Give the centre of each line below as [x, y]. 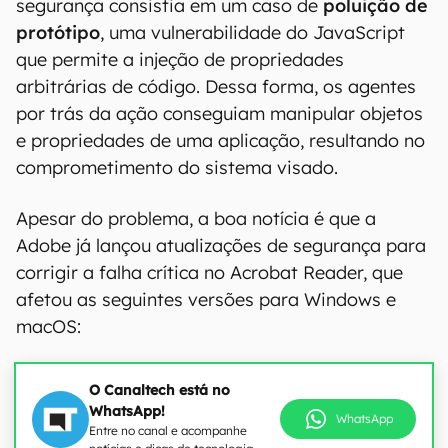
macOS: [48, 326]
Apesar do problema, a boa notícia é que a [196, 218]
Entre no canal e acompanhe [168, 430]
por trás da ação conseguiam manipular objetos [219, 113]
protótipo [58, 32]
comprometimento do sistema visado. [177, 167]
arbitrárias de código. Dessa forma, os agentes [216, 86]
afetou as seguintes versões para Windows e [206, 299]
